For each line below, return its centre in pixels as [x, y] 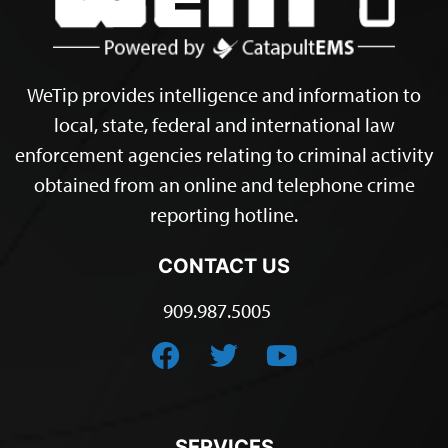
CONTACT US [224, 265]
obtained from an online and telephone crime [224, 184]
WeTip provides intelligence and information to [224, 94]
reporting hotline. [224, 214]
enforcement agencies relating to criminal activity [224, 154]
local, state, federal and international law [224, 124]
